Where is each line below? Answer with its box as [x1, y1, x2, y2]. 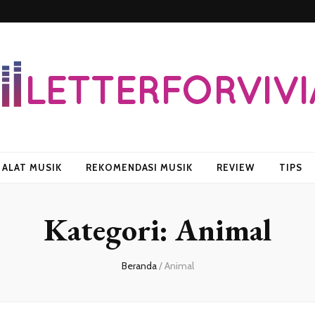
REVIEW [217, 162, 256, 174]
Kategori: [44, 210, 175, 250]
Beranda [121, 259, 157, 273]
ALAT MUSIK [1, 162, 62, 174]
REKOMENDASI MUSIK [85, 162, 193, 174]
